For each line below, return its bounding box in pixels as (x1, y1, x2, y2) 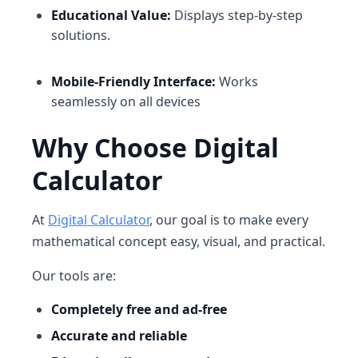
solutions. (51, 26, 110, 44)
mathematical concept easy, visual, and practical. (32, 233, 325, 250)
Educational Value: (51, 6, 171, 24)
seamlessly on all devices (51, 93, 201, 110)
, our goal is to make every (149, 211, 308, 229)
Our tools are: (32, 267, 116, 284)
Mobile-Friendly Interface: (51, 73, 216, 90)
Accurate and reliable (51, 327, 187, 344)
